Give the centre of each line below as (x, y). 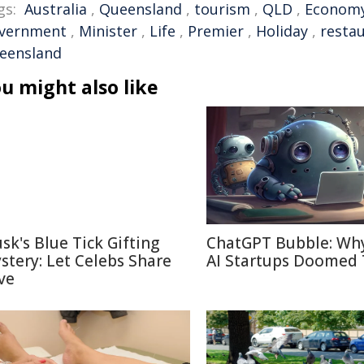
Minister (108, 31)
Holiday (282, 31)
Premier (216, 31)
